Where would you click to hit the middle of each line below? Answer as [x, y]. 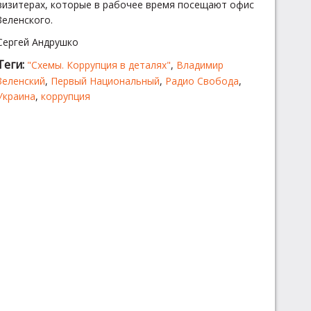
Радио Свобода [202, 81]
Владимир [200, 65]
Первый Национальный [105, 81]
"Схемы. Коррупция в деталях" [99, 65]
